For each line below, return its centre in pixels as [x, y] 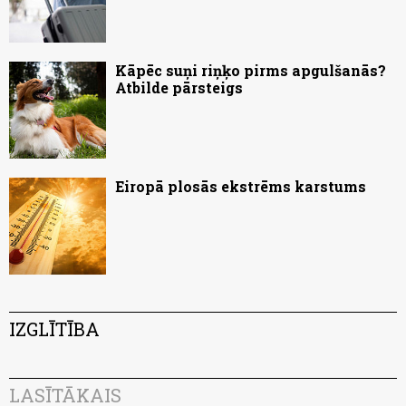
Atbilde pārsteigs [179, 88]
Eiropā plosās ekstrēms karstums [241, 187]
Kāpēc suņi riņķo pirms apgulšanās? [251, 71]
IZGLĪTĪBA [54, 329]
